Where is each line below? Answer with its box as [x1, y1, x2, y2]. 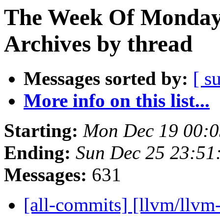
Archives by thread [4, 31, 192, 56]
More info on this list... [24, 90, 210, 111]
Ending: [4, 142, 71, 164]
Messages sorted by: [24, 68, 188, 89]
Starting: [4, 120, 78, 141]
